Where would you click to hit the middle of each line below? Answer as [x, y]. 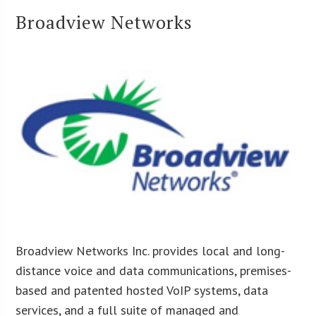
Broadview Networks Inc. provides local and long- [151, 250]
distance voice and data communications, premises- [154, 270]
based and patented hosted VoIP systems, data [142, 290]
